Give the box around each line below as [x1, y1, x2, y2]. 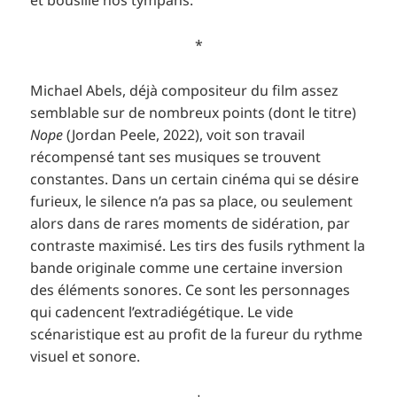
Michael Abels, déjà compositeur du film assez [30, 80, 339, 100]
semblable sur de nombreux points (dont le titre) [30, 102, 357, 122]
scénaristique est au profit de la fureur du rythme [30, 323, 363, 344]
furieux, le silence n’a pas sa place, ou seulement [30, 191, 354, 211]
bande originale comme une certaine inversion [30, 257, 344, 277]
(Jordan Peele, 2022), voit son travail [63, 124, 306, 144]
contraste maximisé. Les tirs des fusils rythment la [30, 235, 366, 255]
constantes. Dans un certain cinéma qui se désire [30, 168, 360, 189]
